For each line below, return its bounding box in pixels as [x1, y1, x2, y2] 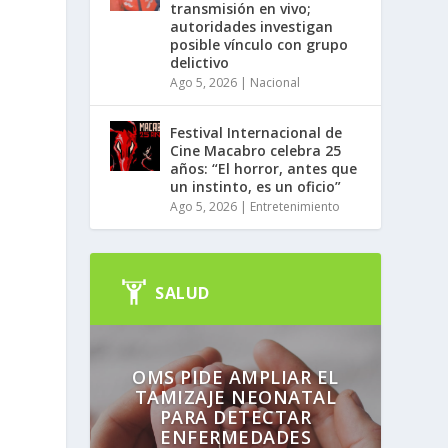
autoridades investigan [170, 16, 334, 36]
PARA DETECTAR [159, 404, 312, 429]
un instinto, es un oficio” [170, 176, 342, 196]
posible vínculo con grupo [170, 34, 349, 54]
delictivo [170, 52, 230, 72]
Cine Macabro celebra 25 [170, 140, 342, 160]
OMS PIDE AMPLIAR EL [132, 364, 339, 389]
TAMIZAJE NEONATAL [134, 384, 337, 409]
